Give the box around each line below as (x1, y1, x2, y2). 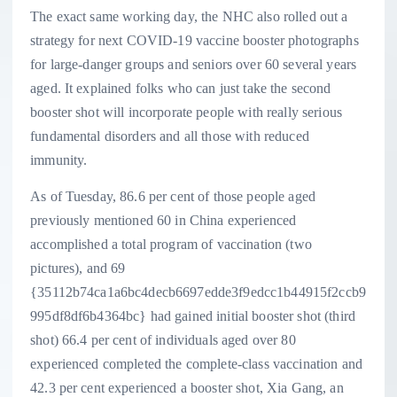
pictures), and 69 (30, 261, 126, 276)
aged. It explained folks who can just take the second (30, 80, 331, 96)
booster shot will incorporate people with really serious (30, 104, 342, 120)
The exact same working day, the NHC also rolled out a (30, 8, 348, 24)
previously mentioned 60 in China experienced (30, 213, 297, 229)
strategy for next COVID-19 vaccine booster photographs (30, 32, 359, 48)
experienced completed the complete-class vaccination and (30, 356, 362, 372)
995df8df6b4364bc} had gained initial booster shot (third (30, 308, 355, 324)
